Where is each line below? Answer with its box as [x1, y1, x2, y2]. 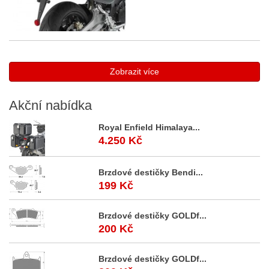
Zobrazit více [110, 67, 159, 76]
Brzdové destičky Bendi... [98, 168, 204, 177]
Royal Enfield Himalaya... [98, 122, 201, 132]
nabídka [42, 98, 92, 113]
